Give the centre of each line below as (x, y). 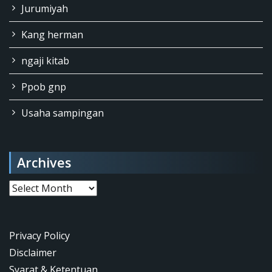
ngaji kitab (45, 60)
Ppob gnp (44, 87)
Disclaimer (33, 252)
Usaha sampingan (63, 113)
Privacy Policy (39, 235)
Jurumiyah (45, 8)
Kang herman (52, 34)
